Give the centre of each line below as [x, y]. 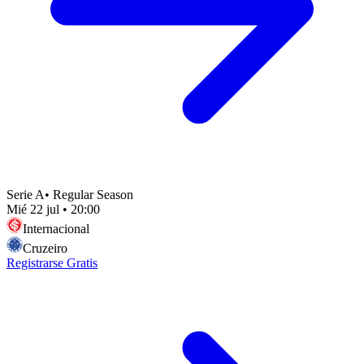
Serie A [26, 194]
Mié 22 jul [33, 209]
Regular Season [93, 194]
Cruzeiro [45, 248]
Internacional [56, 228]
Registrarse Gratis [52, 262]
